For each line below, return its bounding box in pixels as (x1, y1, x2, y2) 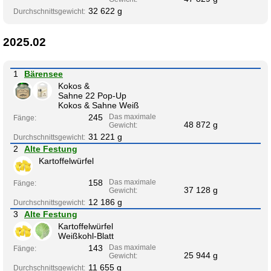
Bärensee (24, 68, 63, 79)
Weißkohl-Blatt (58, 230, 114, 241)
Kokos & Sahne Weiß (58, 100, 139, 110)
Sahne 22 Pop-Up (58, 90, 126, 100)
